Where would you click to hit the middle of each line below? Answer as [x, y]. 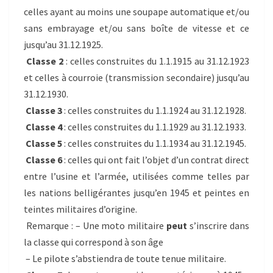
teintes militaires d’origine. [80, 209]
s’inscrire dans [218, 225]
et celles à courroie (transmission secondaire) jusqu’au [136, 77]
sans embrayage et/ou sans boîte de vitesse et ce [136, 28]
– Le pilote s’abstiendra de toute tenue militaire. [125, 258]
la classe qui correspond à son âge [94, 242]
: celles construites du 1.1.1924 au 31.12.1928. [154, 110]
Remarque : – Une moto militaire [95, 225]
